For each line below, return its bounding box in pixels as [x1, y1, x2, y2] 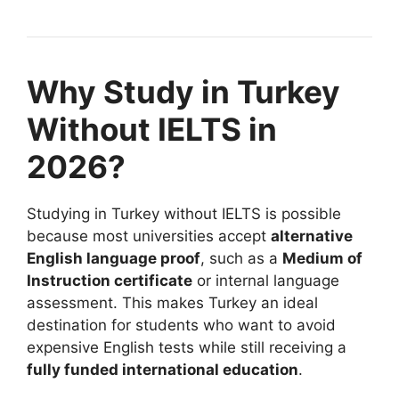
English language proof [27, 249, 200, 268]
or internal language [192, 272, 339, 290]
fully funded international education [27, 361, 298, 379]
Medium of [282, 249, 362, 268]
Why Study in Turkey [27, 73, 340, 111]
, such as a [200, 249, 282, 268]
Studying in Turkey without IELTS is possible [27, 205, 341, 224]
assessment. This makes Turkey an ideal [27, 294, 318, 313]
